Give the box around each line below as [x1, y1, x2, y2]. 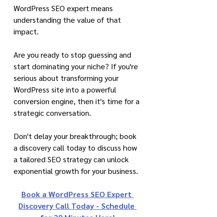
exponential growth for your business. [14, 166, 138, 176]
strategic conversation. [14, 108, 91, 118]
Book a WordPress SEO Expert [21, 189, 134, 199]
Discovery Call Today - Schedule [18, 201, 137, 211]
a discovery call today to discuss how [14, 142, 139, 153]
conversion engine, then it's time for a [14, 96, 141, 106]
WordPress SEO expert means [14, 3, 115, 13]
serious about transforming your [14, 73, 121, 83]
